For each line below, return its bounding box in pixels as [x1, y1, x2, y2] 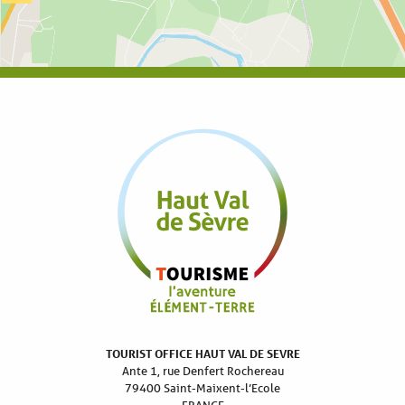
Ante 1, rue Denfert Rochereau [121, 363, 284, 379]
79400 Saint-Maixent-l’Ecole [125, 380, 280, 396]
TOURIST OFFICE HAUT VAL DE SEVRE [105, 345, 300, 361]
